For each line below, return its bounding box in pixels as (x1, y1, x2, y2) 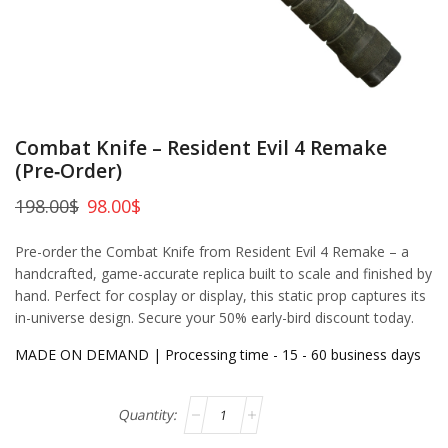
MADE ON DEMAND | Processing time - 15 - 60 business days (15, 344, 421, 364)
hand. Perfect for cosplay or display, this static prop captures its (15, 285, 426, 305)
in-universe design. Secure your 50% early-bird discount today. (15, 307, 414, 327)
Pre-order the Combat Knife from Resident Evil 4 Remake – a (15, 241, 409, 261)
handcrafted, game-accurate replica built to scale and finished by (15, 263, 432, 283)
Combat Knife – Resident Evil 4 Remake (15, 133, 387, 161)
